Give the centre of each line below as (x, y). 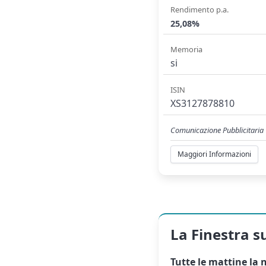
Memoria (187, 50)
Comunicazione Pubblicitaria (217, 130)
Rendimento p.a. (200, 9)
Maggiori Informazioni (215, 154)
